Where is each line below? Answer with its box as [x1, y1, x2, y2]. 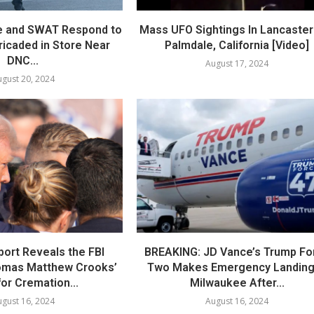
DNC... [7, 54, 39, 68]
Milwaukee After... [189, 275, 285, 289]
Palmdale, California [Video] [165, 39, 310, 53]
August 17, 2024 [205, 57, 269, 70]
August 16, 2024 [205, 294, 269, 307]
